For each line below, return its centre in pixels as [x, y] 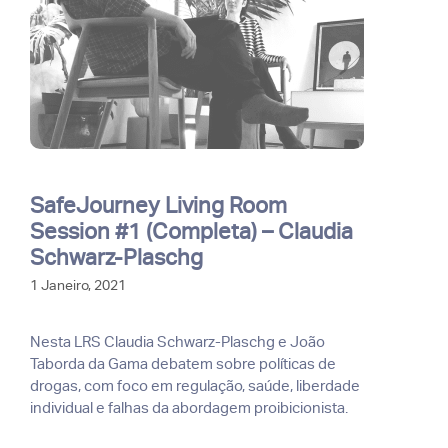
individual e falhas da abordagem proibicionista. [189, 407]
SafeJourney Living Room [158, 204]
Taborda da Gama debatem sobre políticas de [183, 363]
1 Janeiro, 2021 [78, 284]
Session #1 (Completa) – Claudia [191, 230]
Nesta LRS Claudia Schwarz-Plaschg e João [177, 341]
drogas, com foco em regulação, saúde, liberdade [195, 385]
